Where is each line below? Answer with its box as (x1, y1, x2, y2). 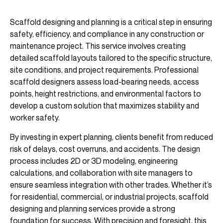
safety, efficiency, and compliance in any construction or (10, 29, 204, 39)
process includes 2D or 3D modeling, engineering (10, 155, 178, 166)
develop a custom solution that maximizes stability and (10, 101, 199, 111)
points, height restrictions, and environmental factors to (10, 89, 201, 99)
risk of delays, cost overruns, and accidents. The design (10, 143, 200, 154)
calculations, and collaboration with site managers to (10, 167, 193, 178)
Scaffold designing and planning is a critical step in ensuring (10, 17, 212, 27)
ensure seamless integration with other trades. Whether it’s (10, 179, 212, 190)
